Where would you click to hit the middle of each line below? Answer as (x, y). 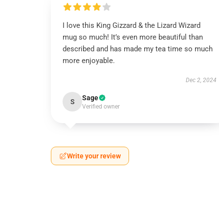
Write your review (94, 156)
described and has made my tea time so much (138, 49)
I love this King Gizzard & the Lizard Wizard (131, 25)
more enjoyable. (89, 61)
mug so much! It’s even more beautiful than (133, 37)
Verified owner (101, 107)
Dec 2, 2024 (201, 80)
